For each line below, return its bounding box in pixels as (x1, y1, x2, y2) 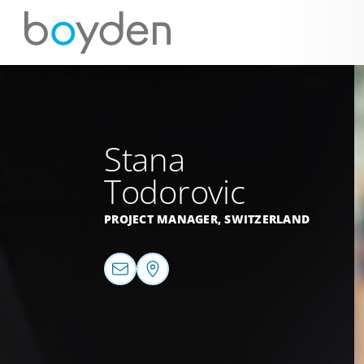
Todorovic (104, 169, 245, 214)
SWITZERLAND (224, 211, 310, 227)
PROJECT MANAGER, (104, 211, 225, 227)
